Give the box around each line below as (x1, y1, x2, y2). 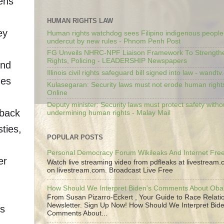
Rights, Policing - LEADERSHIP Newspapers (47, 57, 187, 65)
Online (47, 88, 67, 96)
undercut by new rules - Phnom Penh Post (47, 37, 180, 45)
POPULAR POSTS (47, 133, 103, 141)
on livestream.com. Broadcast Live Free (47, 166, 173, 174)
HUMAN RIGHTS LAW (47, 16, 113, 24)
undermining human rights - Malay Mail (47, 108, 170, 116)
